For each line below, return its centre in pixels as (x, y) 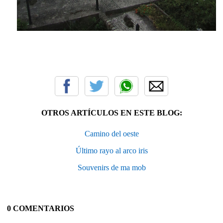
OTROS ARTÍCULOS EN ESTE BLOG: (111, 113)
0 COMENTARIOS (41, 209)
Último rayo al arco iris (111, 151)
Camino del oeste (111, 134)
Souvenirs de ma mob (111, 168)
